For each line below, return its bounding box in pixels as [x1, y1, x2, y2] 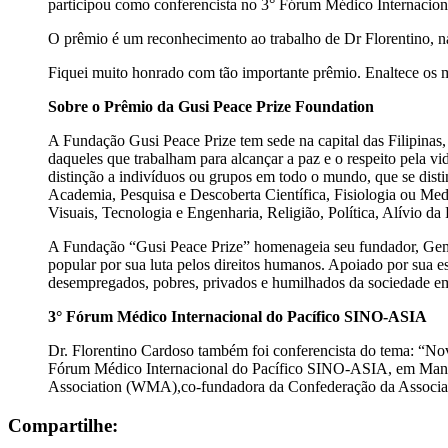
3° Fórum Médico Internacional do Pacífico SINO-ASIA [48, 307, 427, 325]
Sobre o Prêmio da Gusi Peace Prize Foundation [48, 97, 374, 115]
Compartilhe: [8, 414, 118, 436]
